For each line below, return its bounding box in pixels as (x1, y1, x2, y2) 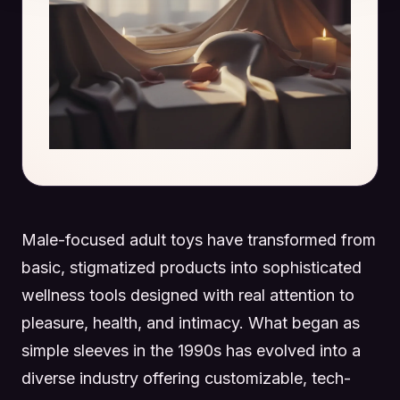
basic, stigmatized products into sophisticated (21, 258, 362, 277)
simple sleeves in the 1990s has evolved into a (21, 341, 361, 360)
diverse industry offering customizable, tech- (21, 369, 351, 387)
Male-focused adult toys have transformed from (21, 230, 376, 249)
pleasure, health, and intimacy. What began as (21, 313, 360, 332)
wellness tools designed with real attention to (21, 286, 354, 304)
